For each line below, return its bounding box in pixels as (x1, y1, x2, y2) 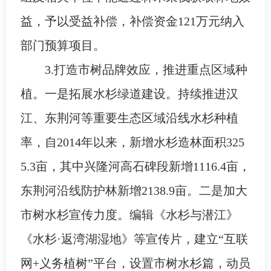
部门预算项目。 (20, 38, 105, 52)
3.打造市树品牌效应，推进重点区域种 (44, 62, 247, 76)
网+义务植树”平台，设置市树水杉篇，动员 (20, 256, 250, 270)
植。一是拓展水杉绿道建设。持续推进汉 (20, 87, 238, 100)
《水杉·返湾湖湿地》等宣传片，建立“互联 (20, 232, 248, 246)
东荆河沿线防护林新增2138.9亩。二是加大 (20, 183, 247, 197)
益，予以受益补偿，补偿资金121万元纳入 (20, 14, 244, 28)
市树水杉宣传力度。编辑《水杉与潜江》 (20, 207, 238, 221)
